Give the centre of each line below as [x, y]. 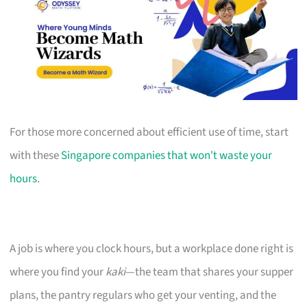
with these [36, 155]
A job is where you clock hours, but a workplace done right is [152, 248]
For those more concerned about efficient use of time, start [149, 132]
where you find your [58, 272]
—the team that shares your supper [210, 272]
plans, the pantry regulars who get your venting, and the [143, 295]
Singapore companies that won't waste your [167, 155]
